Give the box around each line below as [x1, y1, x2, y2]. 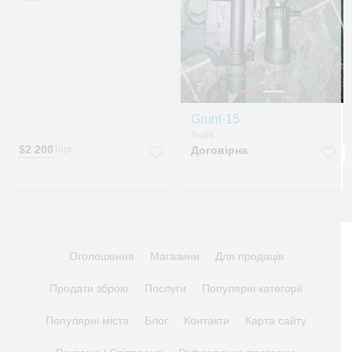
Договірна [191, 144, 247, 157]
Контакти [184, 314, 229, 328]
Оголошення [68, 250, 134, 263]
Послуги [145, 282, 186, 295]
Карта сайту [245, 314, 306, 328]
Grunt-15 [191, 112, 240, 126]
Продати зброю [49, 282, 129, 295]
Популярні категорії [202, 282, 302, 295]
